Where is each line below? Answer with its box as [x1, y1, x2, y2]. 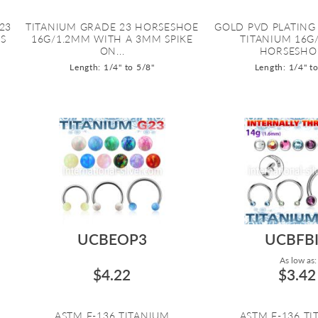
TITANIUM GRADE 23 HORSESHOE [25, 20, 199, 33]
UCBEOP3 [77, 229, 147, 248]
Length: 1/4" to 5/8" [70, 61, 155, 72]
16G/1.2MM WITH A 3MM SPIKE [31, 32, 193, 45]
